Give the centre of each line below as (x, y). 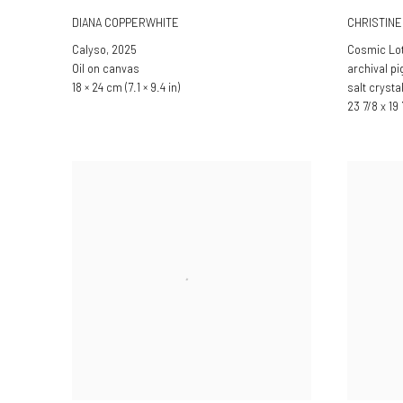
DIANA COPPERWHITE (125, 22)
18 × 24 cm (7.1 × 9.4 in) (126, 87)
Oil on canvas (106, 68)
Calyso (89, 49)
